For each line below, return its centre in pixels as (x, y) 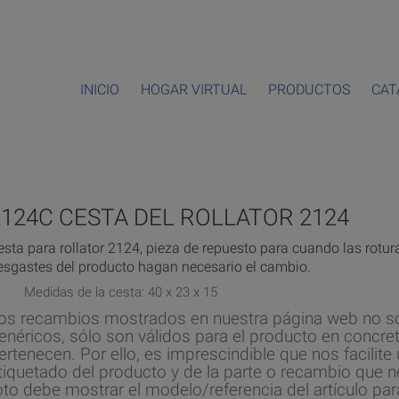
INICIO (100, 89)
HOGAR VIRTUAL (194, 89)
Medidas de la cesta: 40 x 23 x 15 (121, 292)
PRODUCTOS (309, 89)
